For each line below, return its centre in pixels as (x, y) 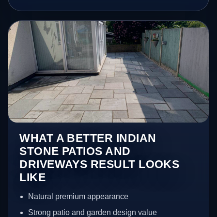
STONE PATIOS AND (75, 151)
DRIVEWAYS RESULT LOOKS (100, 164)
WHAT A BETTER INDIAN (88, 138)
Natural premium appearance (78, 196)
